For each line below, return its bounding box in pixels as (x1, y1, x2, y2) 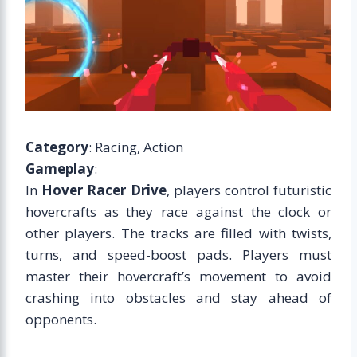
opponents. (25, 309, 96, 328)
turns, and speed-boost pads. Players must (25, 245, 331, 264)
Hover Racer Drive (41, 180, 167, 199)
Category (25, 137, 88, 156)
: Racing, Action (88, 137, 183, 156)
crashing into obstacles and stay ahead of (25, 288, 331, 307)
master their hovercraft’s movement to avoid (25, 266, 331, 285)
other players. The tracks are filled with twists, (25, 223, 331, 242)
